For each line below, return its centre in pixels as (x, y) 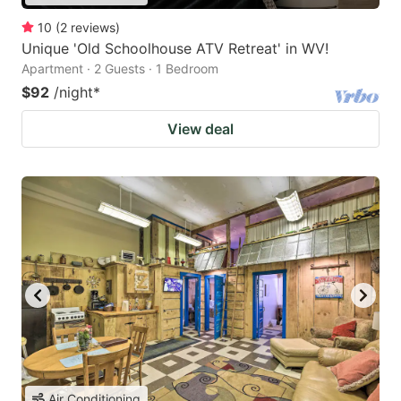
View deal (200, 128)
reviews (93, 27)
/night (73, 92)
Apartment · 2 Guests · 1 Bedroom (120, 68)
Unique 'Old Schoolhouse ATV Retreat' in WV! (175, 48)
